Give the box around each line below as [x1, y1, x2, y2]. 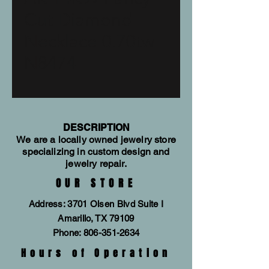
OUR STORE [55, 176, 137, 191]
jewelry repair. [65, 158, 127, 169]
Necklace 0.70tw [24, 31, 154, 52]
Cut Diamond [24, 9, 132, 31]
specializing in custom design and [22, 146, 170, 157]
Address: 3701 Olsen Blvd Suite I [28, 199, 164, 209]
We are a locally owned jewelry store [16, 134, 176, 145]
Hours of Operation [20, 246, 172, 260]
